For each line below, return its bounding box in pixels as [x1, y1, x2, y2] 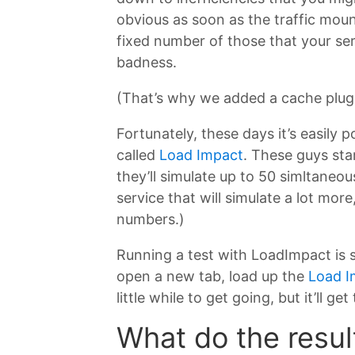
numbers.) [116, 210, 185, 227]
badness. [116, 53, 177, 71]
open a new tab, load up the [116, 267, 308, 284]
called [116, 146, 159, 163]
